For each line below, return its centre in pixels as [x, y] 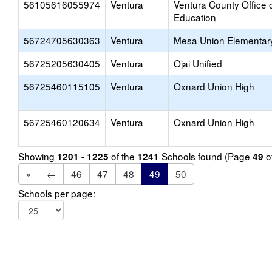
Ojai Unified [198, 63]
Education [195, 17]
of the [123, 156]
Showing [38, 156]
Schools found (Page [206, 156]
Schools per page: [57, 193]
